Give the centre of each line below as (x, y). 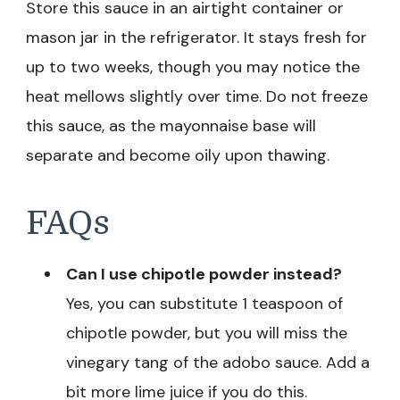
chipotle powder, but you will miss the (207, 333)
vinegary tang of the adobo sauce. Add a (218, 363)
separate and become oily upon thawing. (178, 155)
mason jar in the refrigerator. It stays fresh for (196, 37)
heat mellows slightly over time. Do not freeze (197, 96)
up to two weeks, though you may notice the (193, 67)
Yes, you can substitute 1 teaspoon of (204, 304)
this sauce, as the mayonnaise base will (171, 125)
